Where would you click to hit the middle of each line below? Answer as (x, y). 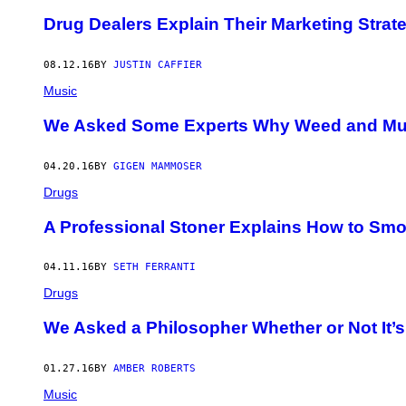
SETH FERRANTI (155, 267)
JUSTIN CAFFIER (158, 65)
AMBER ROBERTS (155, 368)
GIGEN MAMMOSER (158, 166)
